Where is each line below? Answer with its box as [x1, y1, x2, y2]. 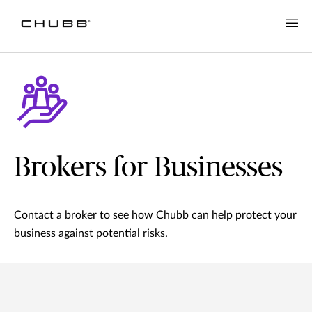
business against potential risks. [14, 228, 168, 240]
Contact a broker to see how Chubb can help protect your [14, 210, 297, 221]
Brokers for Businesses [14, 154, 283, 182]
